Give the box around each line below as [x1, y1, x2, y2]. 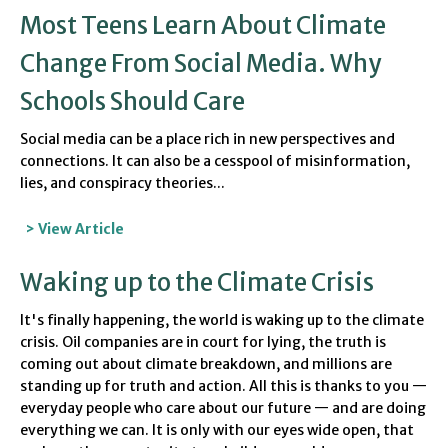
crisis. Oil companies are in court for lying [20, 333, 301, 352]
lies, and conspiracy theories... [20, 174, 225, 193]
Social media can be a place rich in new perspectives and [20, 130, 395, 149]
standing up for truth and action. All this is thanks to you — [20, 377, 427, 396]
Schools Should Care [20, 86, 245, 117]
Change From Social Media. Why [20, 48, 381, 79]
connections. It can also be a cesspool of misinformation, [20, 152, 410, 171]
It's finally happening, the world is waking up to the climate [20, 311, 424, 330]
